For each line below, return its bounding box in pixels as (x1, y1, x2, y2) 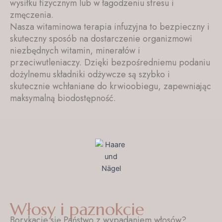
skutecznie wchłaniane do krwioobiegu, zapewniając (10, 79, 211, 93)
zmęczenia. (10, 8, 54, 21)
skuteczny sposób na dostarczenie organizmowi (10, 32, 192, 45)
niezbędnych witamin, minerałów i (10, 44, 140, 57)
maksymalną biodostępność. (10, 91, 116, 105)
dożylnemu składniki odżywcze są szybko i (10, 67, 170, 81)
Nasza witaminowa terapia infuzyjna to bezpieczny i (10, 20, 210, 33)
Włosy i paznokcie (10, 198, 144, 220)
